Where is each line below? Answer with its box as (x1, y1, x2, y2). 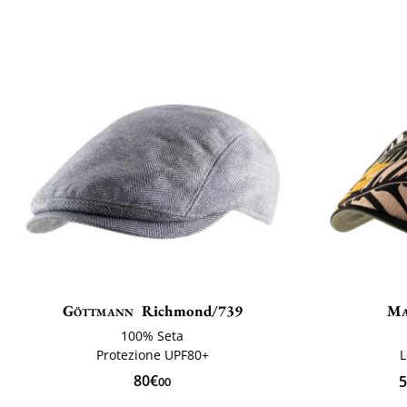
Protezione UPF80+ (95, 346, 209, 364)
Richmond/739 (142, 301, 243, 322)
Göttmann (62, 301, 134, 322)
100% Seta (121, 327, 184, 345)
